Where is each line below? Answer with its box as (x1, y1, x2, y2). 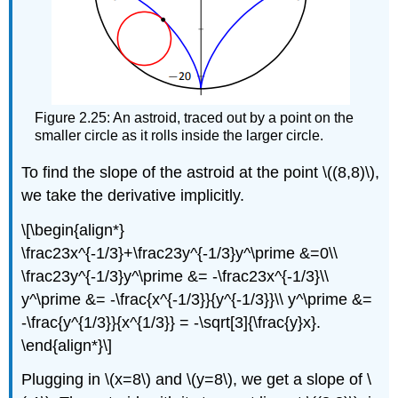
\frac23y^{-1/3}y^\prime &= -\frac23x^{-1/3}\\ (21, 267, 330, 285)
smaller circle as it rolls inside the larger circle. (35, 128, 324, 144)
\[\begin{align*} (21, 220, 125, 239)
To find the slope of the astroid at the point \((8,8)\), (21, 163, 380, 181)
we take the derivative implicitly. (21, 186, 245, 204)
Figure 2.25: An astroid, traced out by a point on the (35, 110, 354, 126)
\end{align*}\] (21, 336, 113, 354)
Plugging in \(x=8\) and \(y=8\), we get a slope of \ (21, 370, 372, 389)
